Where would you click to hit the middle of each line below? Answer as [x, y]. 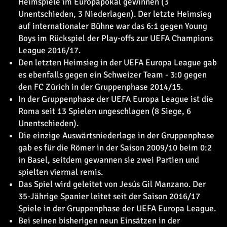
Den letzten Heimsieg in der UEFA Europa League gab [118, 63]
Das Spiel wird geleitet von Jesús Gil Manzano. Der [112, 184]
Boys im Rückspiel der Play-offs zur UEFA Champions [116, 38]
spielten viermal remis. [61, 172]
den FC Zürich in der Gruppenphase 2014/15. [101, 87]
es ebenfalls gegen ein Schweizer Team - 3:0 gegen [112, 75]
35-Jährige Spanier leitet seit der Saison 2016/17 [109, 196]
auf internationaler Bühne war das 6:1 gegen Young [113, 26]
